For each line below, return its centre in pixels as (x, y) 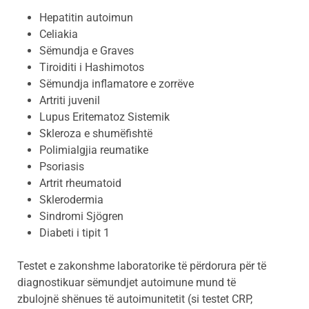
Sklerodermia (71, 200)
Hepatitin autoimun (86, 18)
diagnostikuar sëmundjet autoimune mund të (127, 283)
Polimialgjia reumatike (94, 150)
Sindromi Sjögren (81, 217)
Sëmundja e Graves (87, 51)
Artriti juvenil (70, 101)
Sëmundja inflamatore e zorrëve (117, 84)
